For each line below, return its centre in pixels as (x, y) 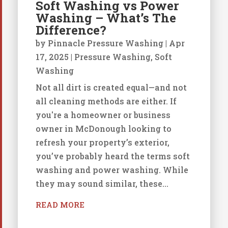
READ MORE (60, 205)
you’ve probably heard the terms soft (112, 156)
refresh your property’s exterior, (102, 142)
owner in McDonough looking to (103, 129)
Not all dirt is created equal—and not (111, 88)
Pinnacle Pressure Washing (105, 43)
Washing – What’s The (106, 18)
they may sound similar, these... (102, 184)
